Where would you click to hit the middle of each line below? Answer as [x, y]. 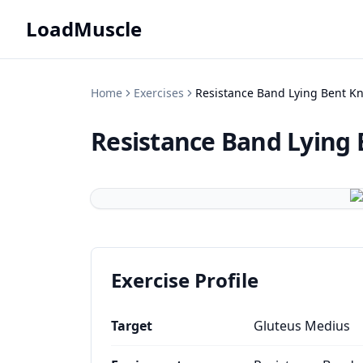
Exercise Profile [185, 280]
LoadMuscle [84, 29]
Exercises [159, 93]
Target [132, 326]
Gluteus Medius [302, 326]
